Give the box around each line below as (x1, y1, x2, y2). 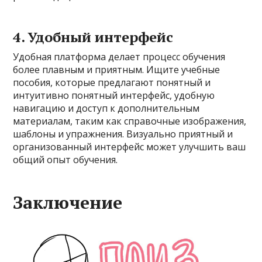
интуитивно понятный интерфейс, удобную (13, 89, 215, 102)
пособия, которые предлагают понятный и (13, 76, 211, 89)
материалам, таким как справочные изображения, (13, 115, 247, 128)
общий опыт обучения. (13, 153, 118, 167)
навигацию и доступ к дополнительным (13, 102, 200, 115)
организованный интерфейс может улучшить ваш (13, 140, 246, 154)
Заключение (13, 191, 123, 215)
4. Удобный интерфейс (13, 27, 174, 47)
